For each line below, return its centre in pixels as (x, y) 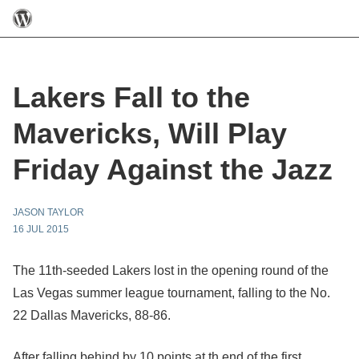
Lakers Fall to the (131, 97)
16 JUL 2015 (41, 229)
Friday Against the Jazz (173, 169)
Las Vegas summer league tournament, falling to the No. (171, 293)
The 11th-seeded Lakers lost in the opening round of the (171, 270)
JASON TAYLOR (48, 212)
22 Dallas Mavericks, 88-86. (92, 315)
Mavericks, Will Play (150, 133)
